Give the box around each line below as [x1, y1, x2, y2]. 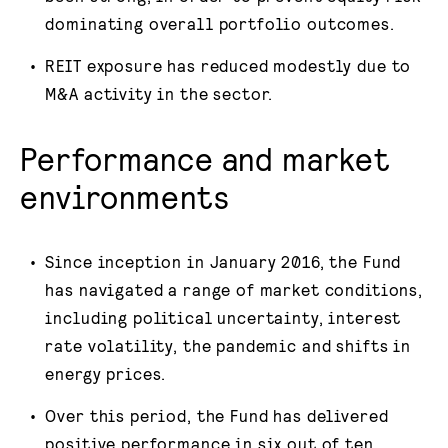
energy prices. [45, 363, 167, 384]
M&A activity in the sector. [45, 83, 274, 104]
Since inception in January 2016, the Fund [45, 251, 402, 272]
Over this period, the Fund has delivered [45, 405, 389, 426]
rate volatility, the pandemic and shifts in [45, 335, 411, 356]
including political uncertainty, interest [45, 307, 402, 328]
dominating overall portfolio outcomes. [45, 12, 395, 33]
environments [20, 177, 230, 216]
